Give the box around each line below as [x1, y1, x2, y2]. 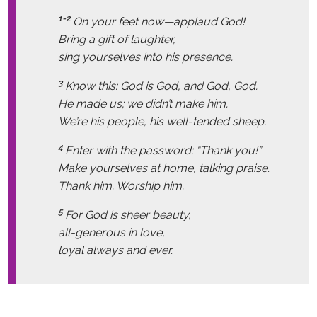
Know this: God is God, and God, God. [65, 79, 258, 93]
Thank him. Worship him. [58, 179, 184, 193]
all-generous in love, [58, 226, 165, 240]
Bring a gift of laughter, [58, 33, 175, 47]
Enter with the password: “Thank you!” [65, 144, 261, 158]
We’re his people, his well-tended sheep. [58, 115, 266, 129]
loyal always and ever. [58, 243, 173, 258]
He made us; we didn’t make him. [58, 97, 228, 111]
